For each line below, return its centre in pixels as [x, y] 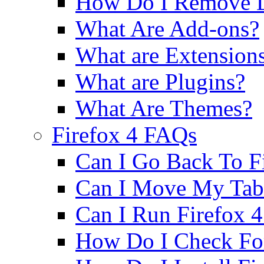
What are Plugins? [160, 82]
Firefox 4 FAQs [124, 135]
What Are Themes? [164, 108]
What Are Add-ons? [167, 29]
